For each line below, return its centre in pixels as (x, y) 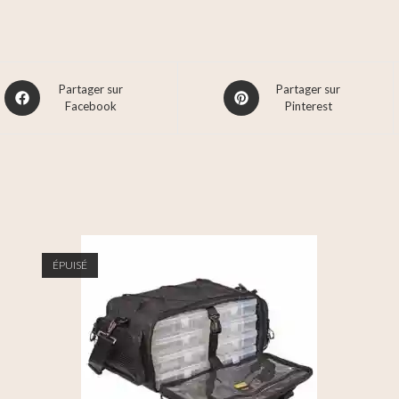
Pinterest (308, 106)
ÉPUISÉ (69, 265)
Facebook (90, 106)
